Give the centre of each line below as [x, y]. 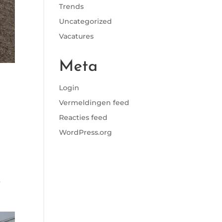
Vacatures [77, 36]
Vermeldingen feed [94, 103]
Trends [72, 6]
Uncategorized [86, 21]
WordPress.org [86, 132]
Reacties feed [83, 117]
